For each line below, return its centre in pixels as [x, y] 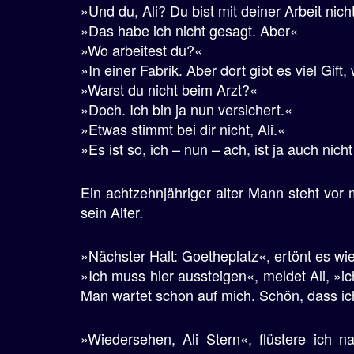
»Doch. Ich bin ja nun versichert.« [186, 109]
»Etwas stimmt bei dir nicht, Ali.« [183, 129]
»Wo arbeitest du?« [141, 50]
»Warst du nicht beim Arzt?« [169, 89]
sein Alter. [112, 212]
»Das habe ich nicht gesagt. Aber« [189, 30]
